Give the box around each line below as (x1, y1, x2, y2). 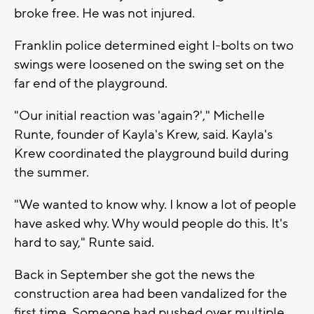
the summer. (14, 164, 89, 182)
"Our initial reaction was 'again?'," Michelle (14, 107, 265, 125)
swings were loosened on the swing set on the (14, 56, 285, 74)
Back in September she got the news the (14, 266, 255, 284)
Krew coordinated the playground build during (14, 145, 289, 163)
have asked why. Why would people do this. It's (14, 215, 288, 233)
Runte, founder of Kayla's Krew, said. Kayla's (14, 126, 273, 144)
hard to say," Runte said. (14, 234, 154, 252)
